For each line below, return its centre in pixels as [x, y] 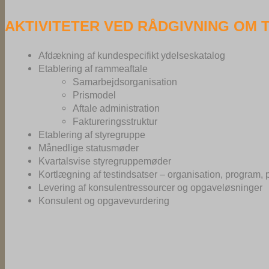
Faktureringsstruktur [115, 122]
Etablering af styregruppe [92, 135]
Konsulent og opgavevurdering [104, 201]
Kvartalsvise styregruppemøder [105, 161]
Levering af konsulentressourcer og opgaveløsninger [151, 188]
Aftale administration [116, 108]
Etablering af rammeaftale [93, 69]
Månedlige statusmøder [89, 148]
